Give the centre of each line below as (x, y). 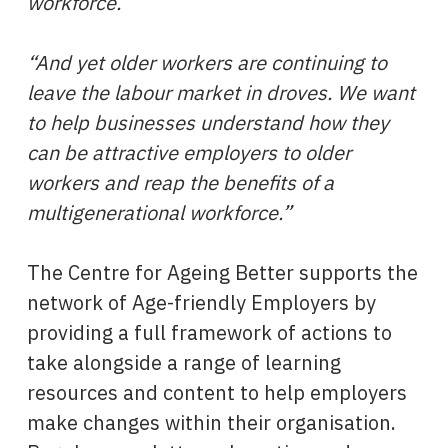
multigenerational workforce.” (158, 212)
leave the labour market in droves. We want (220, 92)
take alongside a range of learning (183, 362)
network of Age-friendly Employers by (201, 302)
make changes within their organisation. (211, 422)
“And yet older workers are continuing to (206, 62)
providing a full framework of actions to (209, 332)
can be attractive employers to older (188, 152)
